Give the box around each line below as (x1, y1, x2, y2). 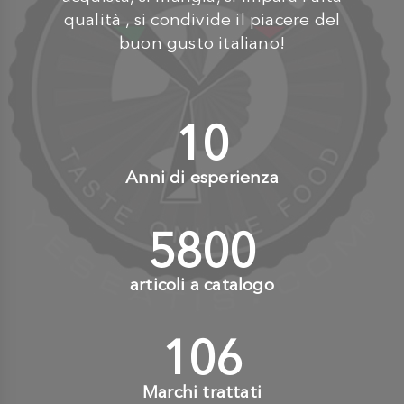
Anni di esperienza (125, 167, 279, 188)
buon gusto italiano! (119, 32, 285, 54)
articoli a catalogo (130, 274, 274, 296)
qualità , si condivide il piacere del (63, 9, 341, 31)
